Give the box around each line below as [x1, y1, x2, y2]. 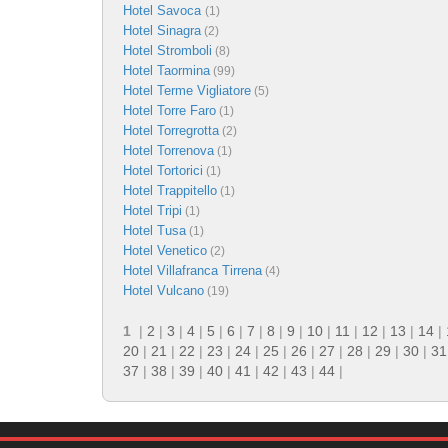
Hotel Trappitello [123, 182, 217, 198]
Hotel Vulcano [123, 282, 204, 298]
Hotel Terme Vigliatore [123, 82, 251, 98]
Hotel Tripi [123, 202, 182, 218]
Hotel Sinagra [123, 22, 201, 38]
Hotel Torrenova [123, 142, 214, 158]
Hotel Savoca [123, 2, 205, 18]
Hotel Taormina [123, 62, 210, 78]
